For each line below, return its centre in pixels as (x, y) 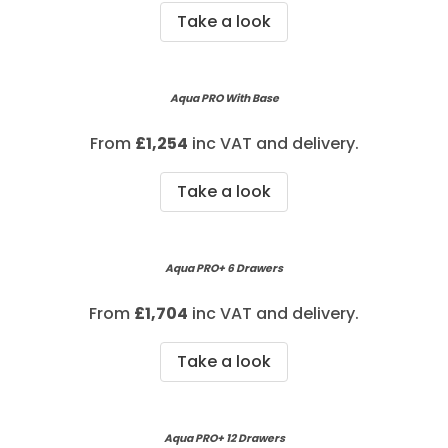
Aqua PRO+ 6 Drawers (224, 268)
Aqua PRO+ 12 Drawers (224, 438)
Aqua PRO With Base (224, 98)
